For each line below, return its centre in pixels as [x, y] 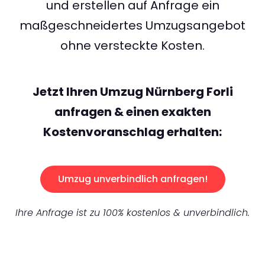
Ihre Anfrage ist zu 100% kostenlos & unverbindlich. [132, 213]
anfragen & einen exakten [132, 112]
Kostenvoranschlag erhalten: [132, 132]
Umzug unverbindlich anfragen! [132, 179]
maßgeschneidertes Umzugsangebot [132, 26]
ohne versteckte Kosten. [132, 46]
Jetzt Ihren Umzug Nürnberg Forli [132, 92]
